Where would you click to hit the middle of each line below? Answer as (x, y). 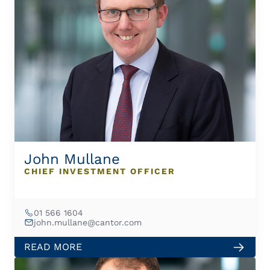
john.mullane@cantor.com (88, 222)
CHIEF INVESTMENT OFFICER (100, 171)
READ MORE (53, 247)
